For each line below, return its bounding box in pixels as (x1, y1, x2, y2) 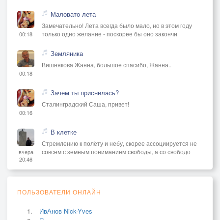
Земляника (51, 48, 83, 58)
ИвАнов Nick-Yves (39, 206, 92, 216)
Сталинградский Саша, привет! (42, 99, 129, 108)
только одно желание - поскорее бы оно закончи (42, 29, 177, 38)
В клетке (51, 127, 77, 137)
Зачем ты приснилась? (51, 87, 119, 97)
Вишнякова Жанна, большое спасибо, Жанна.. (42, 60, 171, 69)
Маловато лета (51, 9, 96, 19)
